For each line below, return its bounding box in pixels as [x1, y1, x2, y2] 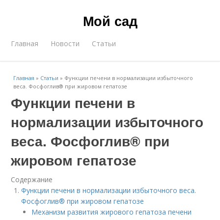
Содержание [11, 175, 53, 184]
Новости [51, 39, 80, 48]
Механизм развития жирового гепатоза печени [31, 207, 192, 217]
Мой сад [82, 11, 137, 30]
